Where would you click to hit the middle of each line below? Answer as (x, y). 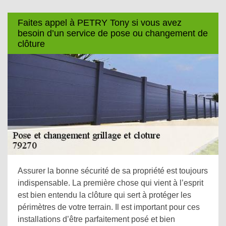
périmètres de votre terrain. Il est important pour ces (109, 207)
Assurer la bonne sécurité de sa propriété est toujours (113, 171)
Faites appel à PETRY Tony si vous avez (100, 22)
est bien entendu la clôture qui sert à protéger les (104, 195)
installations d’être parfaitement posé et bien (96, 219)
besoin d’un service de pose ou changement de (113, 33)
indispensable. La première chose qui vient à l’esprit (110, 183)
